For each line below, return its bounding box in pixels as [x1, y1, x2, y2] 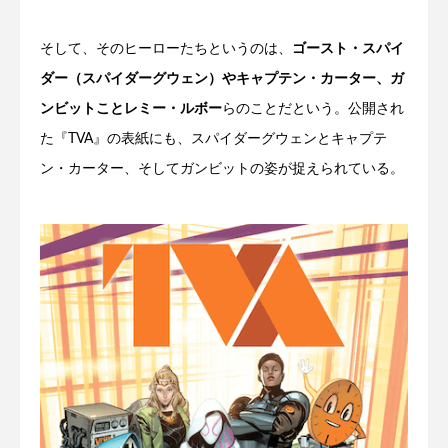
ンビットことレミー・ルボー [40, 102, 222, 116]
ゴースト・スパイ [292, 42, 404, 56]
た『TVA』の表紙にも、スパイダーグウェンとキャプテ [40, 132, 387, 146]
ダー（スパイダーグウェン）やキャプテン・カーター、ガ [40, 72, 404, 86]
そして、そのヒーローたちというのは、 [40, 42, 292, 56]
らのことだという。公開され [222, 102, 404, 116]
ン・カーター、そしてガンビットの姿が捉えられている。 [40, 162, 404, 176]
